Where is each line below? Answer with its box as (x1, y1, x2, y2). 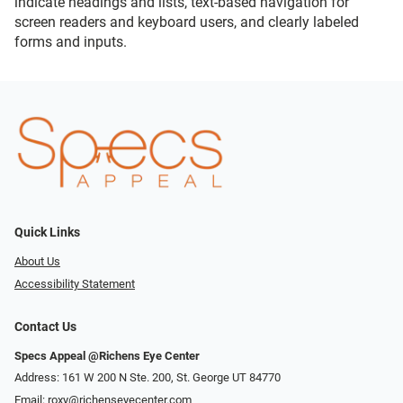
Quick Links (14, 225, 80, 241)
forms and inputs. (14, 33, 127, 50)
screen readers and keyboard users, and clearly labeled (14, 13, 359, 31)
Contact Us (14, 318, 76, 335)
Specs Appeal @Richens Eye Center (14, 348, 200, 363)
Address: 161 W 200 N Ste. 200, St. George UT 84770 (14, 371, 281, 385)
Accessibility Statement (14, 276, 135, 291)
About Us (14, 255, 60, 269)
